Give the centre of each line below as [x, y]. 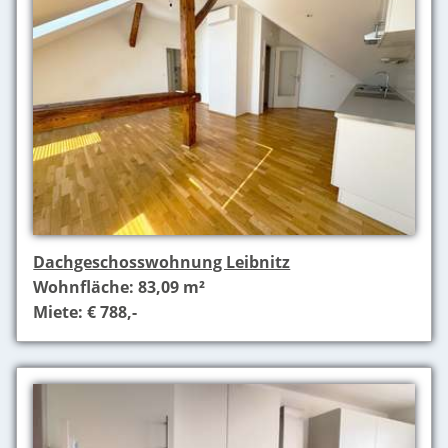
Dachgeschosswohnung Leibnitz [162, 262]
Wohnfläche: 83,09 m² [119, 287]
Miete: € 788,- [85, 312]
